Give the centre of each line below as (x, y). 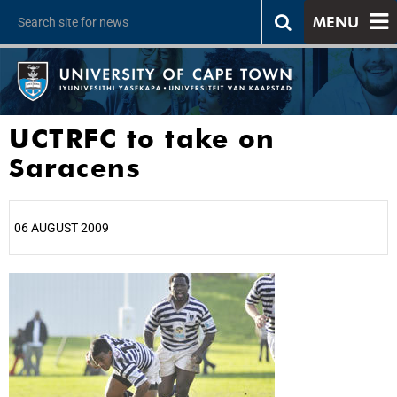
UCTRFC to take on (142, 138)
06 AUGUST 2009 (62, 228)
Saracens (75, 167)
